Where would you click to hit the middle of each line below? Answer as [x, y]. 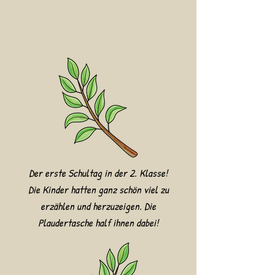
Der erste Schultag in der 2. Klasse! [98, 173]
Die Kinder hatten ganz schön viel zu [98, 189]
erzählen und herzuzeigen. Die [98, 206]
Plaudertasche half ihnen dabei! [98, 223]
